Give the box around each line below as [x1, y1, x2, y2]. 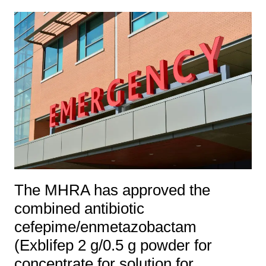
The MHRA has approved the [14, 181, 210, 199]
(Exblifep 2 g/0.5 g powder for [14, 236, 212, 255]
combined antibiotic [14, 199, 144, 218]
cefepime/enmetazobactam [14, 218, 197, 236]
